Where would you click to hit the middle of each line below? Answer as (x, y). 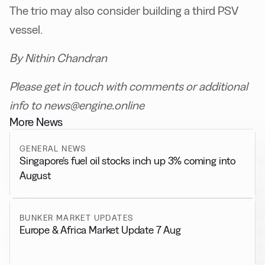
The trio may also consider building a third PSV (124, 11)
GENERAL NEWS (53, 149)
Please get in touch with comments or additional (129, 87)
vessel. (26, 30)
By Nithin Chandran (58, 58)
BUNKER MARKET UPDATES (77, 217)
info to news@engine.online (77, 106)
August (35, 176)
